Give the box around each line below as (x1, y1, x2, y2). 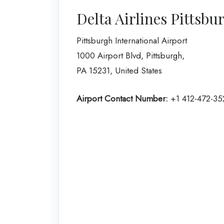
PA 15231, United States (76, 64, 162, 77)
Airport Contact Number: (76, 92, 168, 104)
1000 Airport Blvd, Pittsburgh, (76, 49, 184, 62)
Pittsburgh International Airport (76, 34, 187, 47)
